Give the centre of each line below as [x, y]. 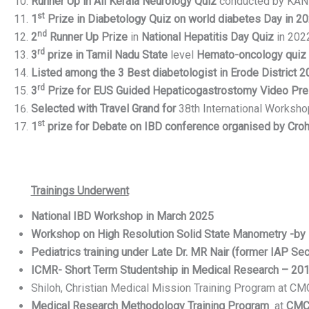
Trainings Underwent [80, 191]
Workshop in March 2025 [153, 216]
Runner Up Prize [87, 37]
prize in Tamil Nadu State [106, 55]
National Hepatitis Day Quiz [207, 37]
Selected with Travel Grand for [104, 109]
